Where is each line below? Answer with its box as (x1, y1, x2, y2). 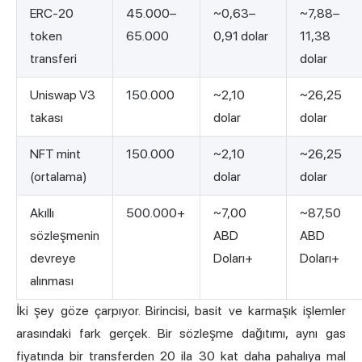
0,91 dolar (213, 28, 268, 44)
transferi (30, 51, 77, 67)
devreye (30, 250, 76, 267)
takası (30, 110, 63, 126)
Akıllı (30, 205, 54, 221)
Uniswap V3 (30, 87, 95, 103)
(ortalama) (30, 169, 87, 185)
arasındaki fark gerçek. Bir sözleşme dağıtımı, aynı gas (16, 326, 346, 342)
